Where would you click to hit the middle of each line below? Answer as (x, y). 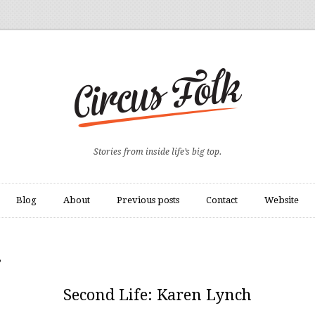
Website (282, 200)
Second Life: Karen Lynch (157, 295)
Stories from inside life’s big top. (157, 152)
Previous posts (148, 200)
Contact (222, 200)
